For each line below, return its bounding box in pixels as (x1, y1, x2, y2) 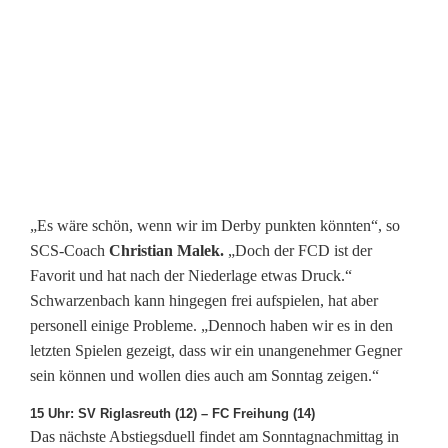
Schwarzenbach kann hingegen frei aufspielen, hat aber (30, 292, 378, 310)
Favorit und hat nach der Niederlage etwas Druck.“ (30, 267, 352, 285)
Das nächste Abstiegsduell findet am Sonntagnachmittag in (30, 428, 399, 446)
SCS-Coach (30, 242, 109, 260)
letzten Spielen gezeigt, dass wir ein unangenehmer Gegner (30, 342, 402, 360)
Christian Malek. (109, 242, 224, 260)
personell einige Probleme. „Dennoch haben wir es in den (30, 317, 393, 335)
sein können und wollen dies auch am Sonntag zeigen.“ (30, 367, 379, 385)
